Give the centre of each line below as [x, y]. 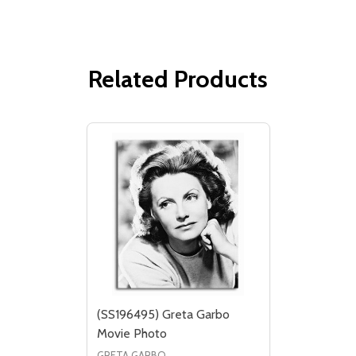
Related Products [178, 79]
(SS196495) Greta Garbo [163, 315]
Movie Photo [132, 334]
